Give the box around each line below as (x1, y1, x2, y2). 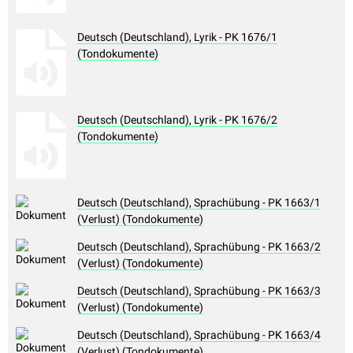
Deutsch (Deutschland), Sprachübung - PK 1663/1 (77, 196, 321, 210)
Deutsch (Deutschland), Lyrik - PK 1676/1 (77, 31, 277, 44)
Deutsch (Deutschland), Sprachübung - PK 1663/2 (77, 240, 321, 254)
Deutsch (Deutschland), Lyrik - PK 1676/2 (77, 113, 277, 127)
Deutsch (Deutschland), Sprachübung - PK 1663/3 (77, 284, 321, 298)
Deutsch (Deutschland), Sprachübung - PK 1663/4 (77, 329, 321, 342)
